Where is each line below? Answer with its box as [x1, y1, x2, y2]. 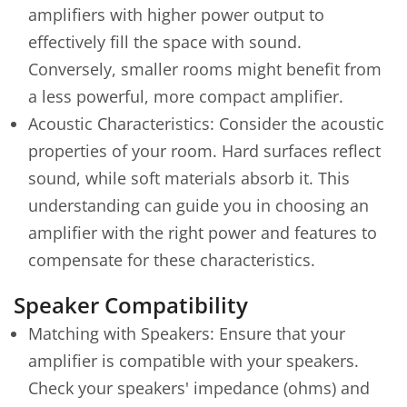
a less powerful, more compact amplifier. [28, 85, 343, 107]
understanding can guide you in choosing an [28, 194, 369, 216]
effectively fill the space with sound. [28, 31, 302, 53]
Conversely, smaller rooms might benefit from [28, 58, 382, 80]
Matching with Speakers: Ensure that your [28, 322, 345, 344]
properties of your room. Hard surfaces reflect [28, 140, 381, 162]
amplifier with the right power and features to [28, 222, 377, 243]
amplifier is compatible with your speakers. [28, 349, 359, 372]
